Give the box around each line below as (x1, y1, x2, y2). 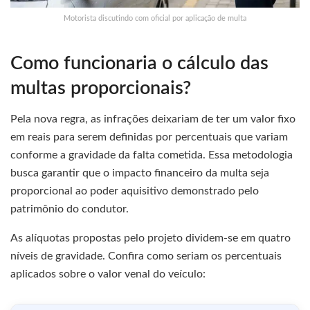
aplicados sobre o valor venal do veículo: (10, 268, 206, 280)
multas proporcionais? (10, 78, 191, 98)
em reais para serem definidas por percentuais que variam (10, 131, 288, 143)
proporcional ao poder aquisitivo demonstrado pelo (10, 185, 259, 197)
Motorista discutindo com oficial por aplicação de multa (64, 15, 246, 23)
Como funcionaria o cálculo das (10, 53, 268, 73)
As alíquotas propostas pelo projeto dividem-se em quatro (10, 232, 291, 244)
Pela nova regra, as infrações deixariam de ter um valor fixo (10, 113, 295, 125)
